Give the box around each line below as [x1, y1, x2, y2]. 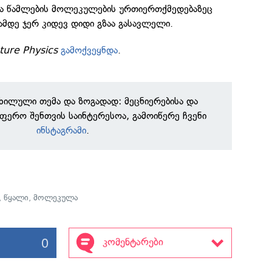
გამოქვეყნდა [61, 44, 118, 56]
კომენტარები [102, 236, 163, 248]
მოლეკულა [33, 192, 78, 203]
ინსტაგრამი [36, 124, 87, 137]
